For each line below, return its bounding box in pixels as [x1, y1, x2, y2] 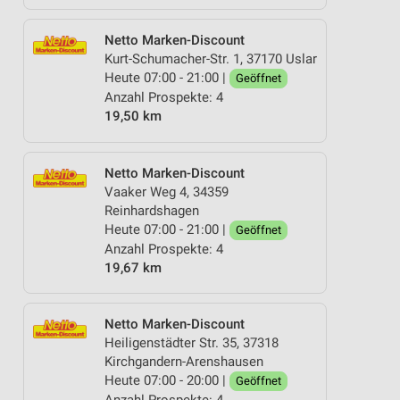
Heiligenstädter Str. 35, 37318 [104, 335, 279, 351]
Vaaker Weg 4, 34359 [104, 183, 229, 200]
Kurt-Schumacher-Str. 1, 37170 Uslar [104, 51, 317, 67]
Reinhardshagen [104, 202, 199, 219]
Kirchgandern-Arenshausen [104, 354, 263, 370]
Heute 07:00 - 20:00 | [104, 372, 229, 388]
